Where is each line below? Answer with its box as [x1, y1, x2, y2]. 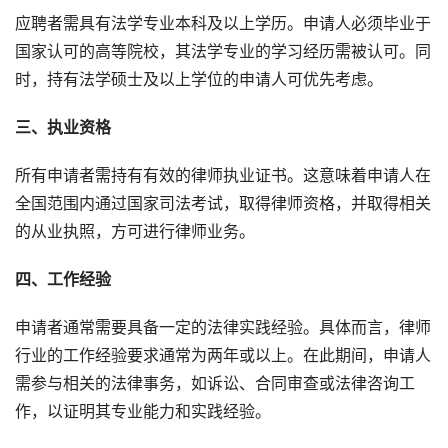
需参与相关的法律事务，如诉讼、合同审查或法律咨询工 [15, 374, 415, 394]
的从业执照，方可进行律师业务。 [15, 222, 255, 242]
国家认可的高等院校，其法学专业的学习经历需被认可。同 [15, 42, 431, 62]
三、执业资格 [15, 118, 111, 138]
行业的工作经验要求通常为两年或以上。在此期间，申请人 [15, 346, 431, 366]
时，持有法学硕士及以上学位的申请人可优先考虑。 [15, 70, 383, 90]
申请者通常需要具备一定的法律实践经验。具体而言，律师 [15, 318, 431, 338]
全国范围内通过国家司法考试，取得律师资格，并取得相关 [15, 194, 431, 214]
